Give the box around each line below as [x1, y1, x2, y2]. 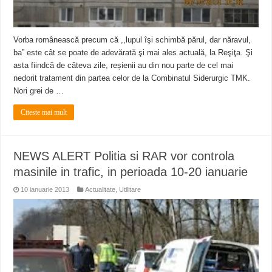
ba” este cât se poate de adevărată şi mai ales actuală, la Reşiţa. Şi [13, 48, 253, 58]
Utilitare [119, 186, 141, 194]
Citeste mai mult [21, 108, 67, 117]
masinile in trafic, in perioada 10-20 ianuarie [13, 165, 248, 179]
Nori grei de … [13, 86, 64, 96]
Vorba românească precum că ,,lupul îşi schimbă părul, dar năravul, [13, 35, 251, 45]
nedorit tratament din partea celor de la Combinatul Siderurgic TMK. [13, 73, 251, 83]
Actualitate [85, 186, 116, 194]
